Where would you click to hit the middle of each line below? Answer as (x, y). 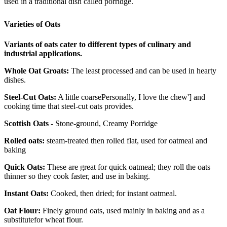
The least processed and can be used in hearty (144, 70)
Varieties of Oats (32, 24)
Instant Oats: (26, 193)
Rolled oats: (24, 140)
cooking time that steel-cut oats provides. (69, 106)
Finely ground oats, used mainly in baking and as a (123, 210)
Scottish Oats (26, 123)
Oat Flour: (22, 210)
